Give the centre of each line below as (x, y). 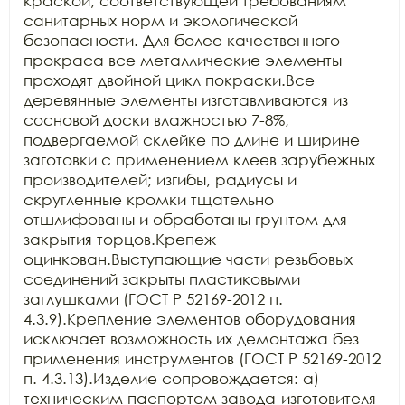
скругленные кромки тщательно (149, 199)
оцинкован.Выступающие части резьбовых (188, 259)
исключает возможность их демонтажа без (191, 338)
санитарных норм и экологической (160, 20)
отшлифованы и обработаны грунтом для (185, 219)
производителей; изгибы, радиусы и (160, 179)
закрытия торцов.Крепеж (120, 239)
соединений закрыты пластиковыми (162, 278)
